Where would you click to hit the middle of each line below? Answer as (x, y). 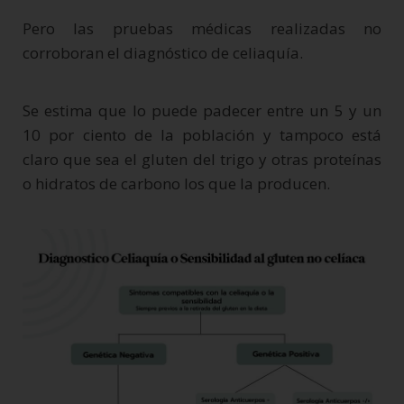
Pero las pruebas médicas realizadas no (202, 28)
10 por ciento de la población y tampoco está (202, 134)
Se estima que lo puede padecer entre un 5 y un (202, 110)
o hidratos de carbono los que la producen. (176, 183)
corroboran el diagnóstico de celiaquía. (163, 52)
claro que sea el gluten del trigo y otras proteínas (202, 159)
